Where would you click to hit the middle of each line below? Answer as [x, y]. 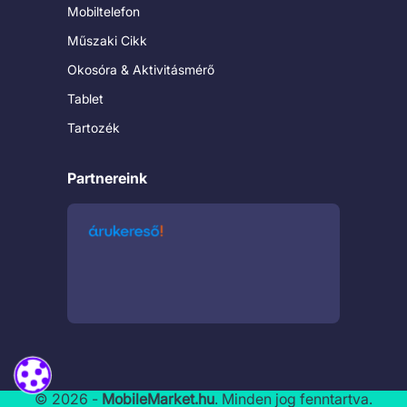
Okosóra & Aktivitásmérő [141, 70]
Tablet [85, 99]
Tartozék [94, 128]
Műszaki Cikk [107, 41]
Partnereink [107, 179]
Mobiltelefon [104, 12]
